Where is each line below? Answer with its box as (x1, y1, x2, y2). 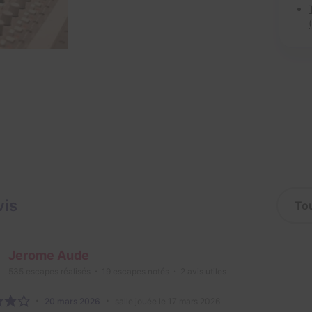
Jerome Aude (8, 248, 89, 263)
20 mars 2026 (45, 296, 100, 307)
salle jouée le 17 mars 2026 (115, 296, 220, 307)
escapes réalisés (24, 266, 91, 277)
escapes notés (111, 266, 169, 277)
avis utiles (185, 266, 226, 277)
